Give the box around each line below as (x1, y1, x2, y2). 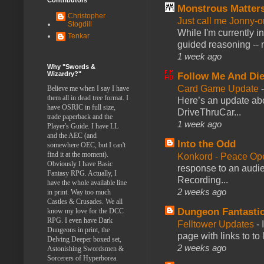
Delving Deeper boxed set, (47, 235, 121, 243)
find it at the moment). (47, 150, 108, 159)
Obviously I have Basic (47, 159, 113, 168)
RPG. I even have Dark (47, 216, 113, 225)
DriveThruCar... (177, 107, 241, 117)
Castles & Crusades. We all (47, 197, 123, 206)
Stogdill (68, 19, 92, 28)
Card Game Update (177, 83, 261, 94)
